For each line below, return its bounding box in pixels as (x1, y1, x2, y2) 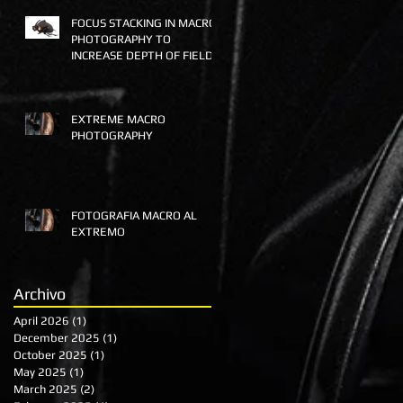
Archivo (13, 284, 66, 303)
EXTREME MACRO (71, 112, 166, 126)
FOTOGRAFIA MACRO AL (71, 209, 197, 222)
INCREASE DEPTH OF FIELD (71, 49, 213, 62)
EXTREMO (71, 225, 125, 238)
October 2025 (13, 348, 87, 362)
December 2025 (13, 331, 100, 345)
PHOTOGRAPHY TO (71, 32, 171, 46)
